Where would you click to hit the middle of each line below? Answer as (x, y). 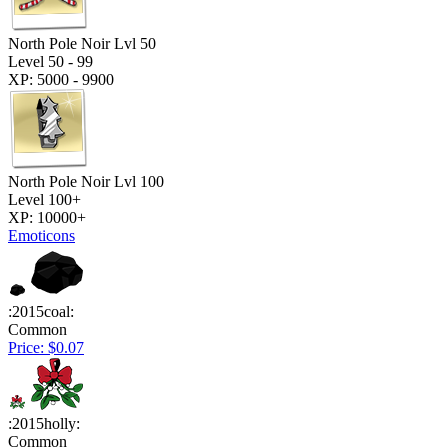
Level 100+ (44, 199)
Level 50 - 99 (50, 61)
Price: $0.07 (46, 347)
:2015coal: (41, 311)
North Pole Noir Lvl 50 (82, 43)
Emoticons (41, 235)
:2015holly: (44, 423)
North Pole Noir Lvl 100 (86, 181)
